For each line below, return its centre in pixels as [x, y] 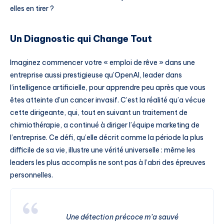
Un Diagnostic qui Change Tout [81, 38]
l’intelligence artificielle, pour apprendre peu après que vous [108, 88]
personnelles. [31, 175]
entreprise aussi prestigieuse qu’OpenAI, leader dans [96, 75]
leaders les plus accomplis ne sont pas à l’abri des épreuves [108, 163]
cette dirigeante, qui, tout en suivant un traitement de [99, 113]
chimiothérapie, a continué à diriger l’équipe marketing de [105, 125]
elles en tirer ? [32, 9]
